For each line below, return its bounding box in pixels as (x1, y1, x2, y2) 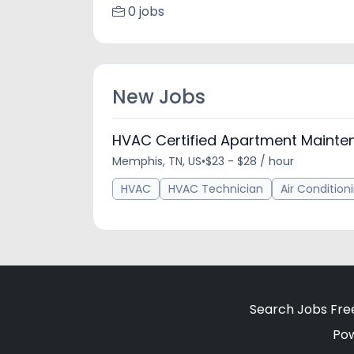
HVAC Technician (168, 181, 263, 197)
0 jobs (128, 2, 164, 21)
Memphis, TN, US (112, 153, 201, 169)
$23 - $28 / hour (205, 153, 294, 169)
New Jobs (112, 84, 205, 110)
